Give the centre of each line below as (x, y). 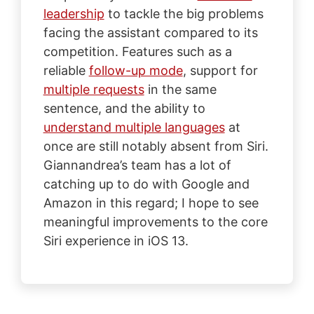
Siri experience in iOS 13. (116, 240)
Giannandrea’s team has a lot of (137, 165)
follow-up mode (136, 70)
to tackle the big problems (184, 13)
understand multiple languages (134, 127)
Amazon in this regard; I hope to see (151, 203)
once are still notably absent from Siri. (156, 146)
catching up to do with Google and (146, 184)
